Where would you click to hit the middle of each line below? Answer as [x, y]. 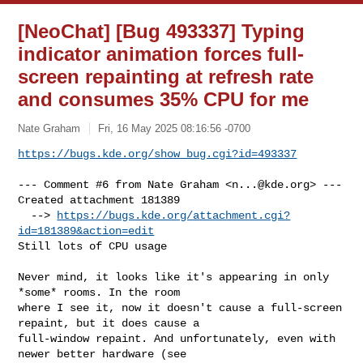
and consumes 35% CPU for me [164, 99]
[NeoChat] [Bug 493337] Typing [162, 31]
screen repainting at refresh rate [166, 77]
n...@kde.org [271, 184]
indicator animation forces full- [161, 54]
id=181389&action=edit [86, 231]
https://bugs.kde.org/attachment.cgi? [174, 215]
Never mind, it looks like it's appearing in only [174, 277]
